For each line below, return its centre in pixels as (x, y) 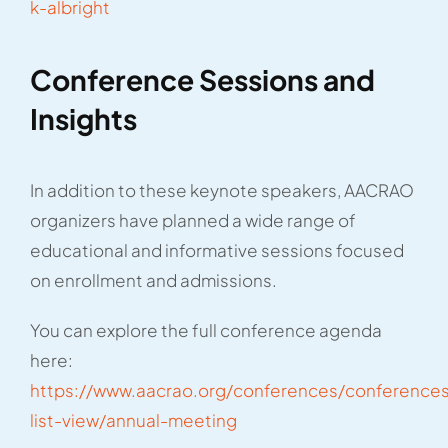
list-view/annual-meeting (133, 420)
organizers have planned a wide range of (192, 220)
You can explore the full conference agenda (205, 330)
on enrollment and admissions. (153, 280)
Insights (83, 118)
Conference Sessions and (202, 79)
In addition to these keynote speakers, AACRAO (221, 190)
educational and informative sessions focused (216, 250)
